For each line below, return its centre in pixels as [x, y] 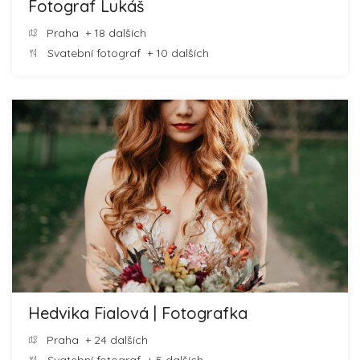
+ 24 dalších [113, 340]
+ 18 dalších [112, 33]
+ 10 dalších [175, 53]
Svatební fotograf [94, 53]
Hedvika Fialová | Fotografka [138, 313]
